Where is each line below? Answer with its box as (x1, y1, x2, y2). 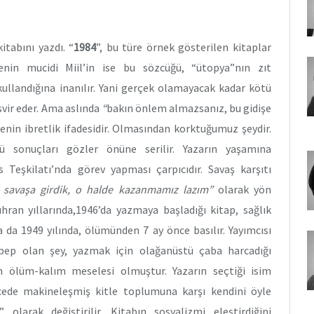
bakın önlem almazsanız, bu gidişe (106, 101, 272, 116)
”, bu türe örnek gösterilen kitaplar (96, 40, 272, 55)
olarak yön (212, 182, 272, 197)
